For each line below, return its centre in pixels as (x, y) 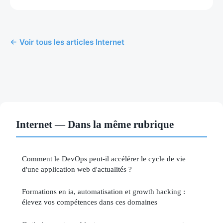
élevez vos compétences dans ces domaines (90, 202)
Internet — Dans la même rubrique (95, 124)
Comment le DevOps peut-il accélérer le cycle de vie (104, 158)
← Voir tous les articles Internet (67, 42)
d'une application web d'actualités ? (77, 169)
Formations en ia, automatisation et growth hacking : (104, 191)
